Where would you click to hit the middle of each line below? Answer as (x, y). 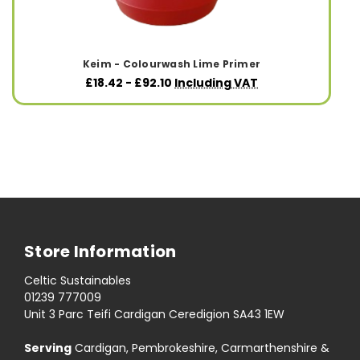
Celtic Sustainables (78, 281)
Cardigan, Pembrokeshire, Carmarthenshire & (200, 348)
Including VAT (216, 83)
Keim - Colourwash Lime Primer (172, 64)
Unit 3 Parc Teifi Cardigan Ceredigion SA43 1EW (154, 315)
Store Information (100, 252)
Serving (48, 348)
